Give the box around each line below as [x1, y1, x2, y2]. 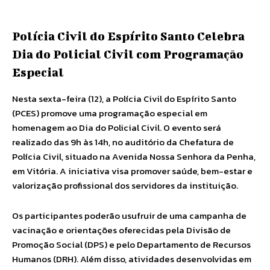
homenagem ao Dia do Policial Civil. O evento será [12, 121, 221, 134]
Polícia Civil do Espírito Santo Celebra [12, 29, 245, 43]
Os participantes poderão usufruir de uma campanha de [12, 209, 246, 222]
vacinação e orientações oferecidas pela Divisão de [12, 223, 231, 237]
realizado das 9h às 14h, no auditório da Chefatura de [12, 135, 234, 149]
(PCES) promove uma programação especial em [12, 106, 207, 120]
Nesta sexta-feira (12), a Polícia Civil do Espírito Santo [12, 92, 236, 105]
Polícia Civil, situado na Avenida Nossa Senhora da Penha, [12, 149, 256, 163]
